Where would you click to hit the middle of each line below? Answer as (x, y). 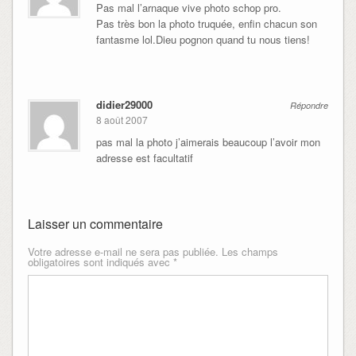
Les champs (250, 251)
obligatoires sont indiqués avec (100, 261)
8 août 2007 (122, 119)
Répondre (310, 106)
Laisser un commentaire (95, 223)
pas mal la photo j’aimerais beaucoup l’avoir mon (208, 141)
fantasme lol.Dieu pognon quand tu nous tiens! (203, 40)
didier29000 (124, 105)
